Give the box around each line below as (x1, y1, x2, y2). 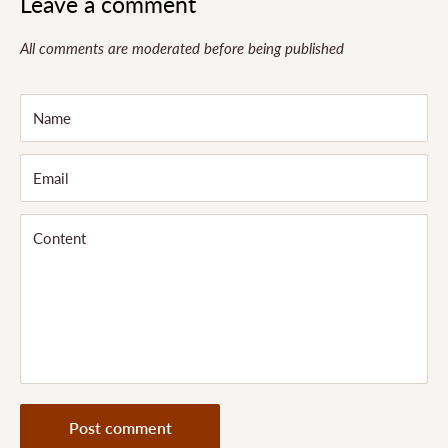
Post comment (68, 418, 172, 438)
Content (33, 229, 86, 248)
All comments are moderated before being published (20, 39, 344, 58)
